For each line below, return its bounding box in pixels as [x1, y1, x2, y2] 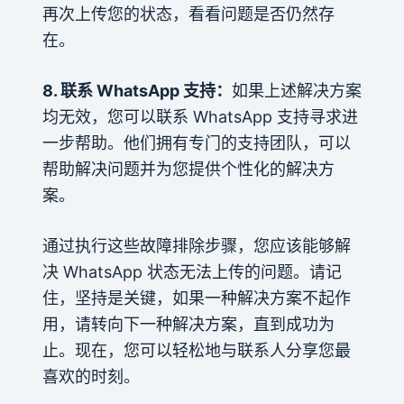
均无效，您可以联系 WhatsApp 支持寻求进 [41, 106, 358, 126]
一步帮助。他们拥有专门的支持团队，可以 [41, 133, 351, 152]
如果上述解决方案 [231, 80, 362, 100]
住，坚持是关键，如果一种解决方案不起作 [41, 288, 351, 308]
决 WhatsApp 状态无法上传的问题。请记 [41, 262, 342, 281]
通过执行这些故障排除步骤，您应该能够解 [41, 235, 351, 255]
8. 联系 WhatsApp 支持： [41, 80, 232, 100]
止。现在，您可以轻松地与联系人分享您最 [41, 340, 351, 360]
